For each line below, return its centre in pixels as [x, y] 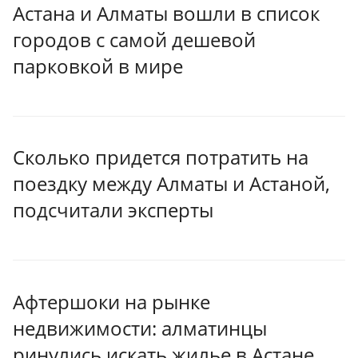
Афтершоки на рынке [111, 301]
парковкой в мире [98, 66]
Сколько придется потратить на [161, 157]
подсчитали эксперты [113, 210]
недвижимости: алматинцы [140, 328]
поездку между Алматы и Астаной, [171, 184]
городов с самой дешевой [134, 39]
